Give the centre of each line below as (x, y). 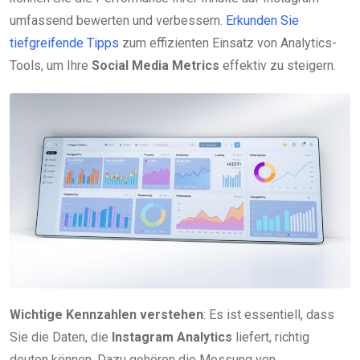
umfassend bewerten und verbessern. (118, 21)
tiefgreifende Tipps (64, 43)
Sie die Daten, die (61, 337)
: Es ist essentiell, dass (269, 315)
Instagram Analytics (172, 337)
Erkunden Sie (262, 21)
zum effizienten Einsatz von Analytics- (228, 43)
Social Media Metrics (155, 66)
